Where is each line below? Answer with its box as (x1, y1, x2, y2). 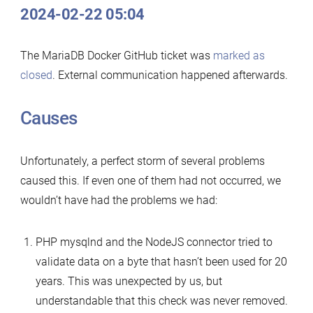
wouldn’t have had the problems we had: (20, 193, 217, 207)
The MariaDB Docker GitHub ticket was (20, 48, 213, 62)
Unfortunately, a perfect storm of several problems (20, 154, 265, 168)
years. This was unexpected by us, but (35, 274, 222, 288)
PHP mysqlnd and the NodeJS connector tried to (35, 235, 272, 249)
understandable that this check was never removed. (35, 293, 288, 307)
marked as (212, 48, 265, 62)
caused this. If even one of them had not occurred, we (20, 173, 281, 187)
